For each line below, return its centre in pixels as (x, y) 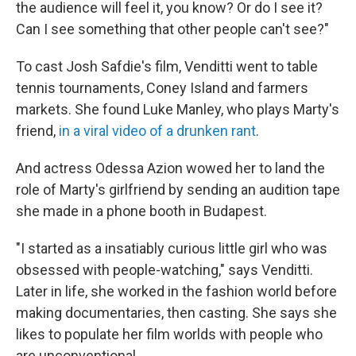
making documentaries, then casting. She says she (176, 313)
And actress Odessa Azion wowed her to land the (170, 168)
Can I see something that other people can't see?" (172, 29)
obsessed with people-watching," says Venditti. (164, 270)
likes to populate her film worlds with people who (169, 335)
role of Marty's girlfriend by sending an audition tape (178, 190)
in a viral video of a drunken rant (157, 131)
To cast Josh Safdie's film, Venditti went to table (167, 67)
